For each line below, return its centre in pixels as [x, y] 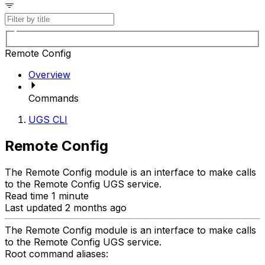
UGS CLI [48, 120]
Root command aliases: [56, 254]
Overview [49, 75]
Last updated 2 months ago [66, 208]
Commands [54, 98]
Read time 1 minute [47, 196]
